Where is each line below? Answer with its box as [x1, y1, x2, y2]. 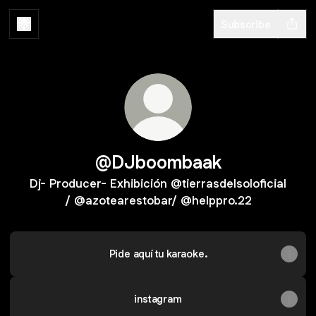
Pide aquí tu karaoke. [109, 247, 207, 260]
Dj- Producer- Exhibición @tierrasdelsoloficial [30, 176, 286, 191]
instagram [134, 292, 182, 305]
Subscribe [221, 17, 271, 31]
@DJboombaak [95, 150, 221, 174]
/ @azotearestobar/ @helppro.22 [64, 193, 252, 208]
